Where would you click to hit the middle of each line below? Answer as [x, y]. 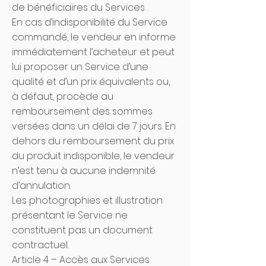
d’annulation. [42, 186]
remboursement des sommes [82, 111]
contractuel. [40, 245]
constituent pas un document [82, 230]
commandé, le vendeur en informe [94, 37]
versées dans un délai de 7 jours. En [94, 126]
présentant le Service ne [70, 215]
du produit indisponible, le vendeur [93, 156]
